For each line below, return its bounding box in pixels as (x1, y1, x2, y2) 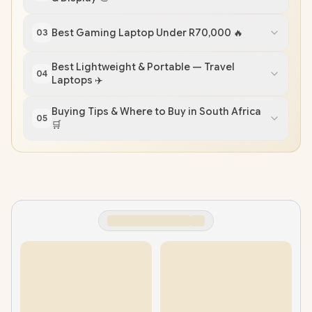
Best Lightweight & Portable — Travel (52, 61, 235, 74)
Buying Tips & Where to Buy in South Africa (52, 105, 261, 118)
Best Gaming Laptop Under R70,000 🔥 (52, 26, 243, 39)
